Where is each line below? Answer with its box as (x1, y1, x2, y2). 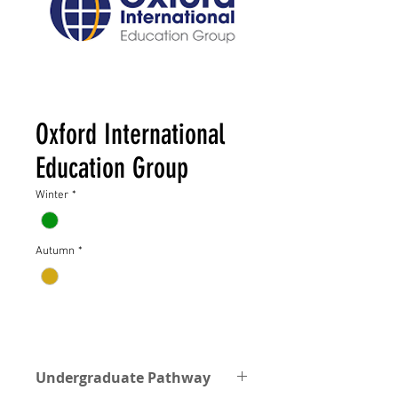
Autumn (36, 244, 75, 259)
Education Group (36, 151, 188, 185)
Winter (36, 188, 68, 203)
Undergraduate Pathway (36, 368, 211, 388)
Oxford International (36, 117, 225, 151)
